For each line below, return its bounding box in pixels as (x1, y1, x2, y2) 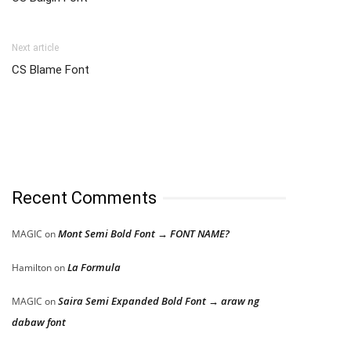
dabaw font (12, 314, 66, 329)
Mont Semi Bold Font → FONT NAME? (58, 226, 230, 241)
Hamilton (12, 260, 52, 274)
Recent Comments (12, 187, 157, 208)
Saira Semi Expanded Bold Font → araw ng (58, 293, 259, 308)
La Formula (67, 259, 121, 274)
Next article (12, 42, 59, 53)
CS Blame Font (12, 62, 89, 77)
